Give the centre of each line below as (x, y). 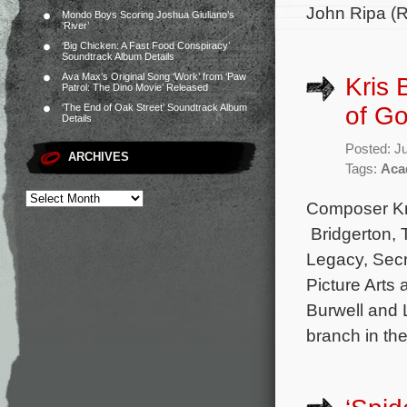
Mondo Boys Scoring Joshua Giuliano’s (148, 15)
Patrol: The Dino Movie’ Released (135, 87)
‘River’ (75, 25)
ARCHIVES (99, 157)
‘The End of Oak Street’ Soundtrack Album (154, 107)
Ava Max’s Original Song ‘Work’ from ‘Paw (154, 76)
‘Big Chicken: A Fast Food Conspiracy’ (146, 45)
